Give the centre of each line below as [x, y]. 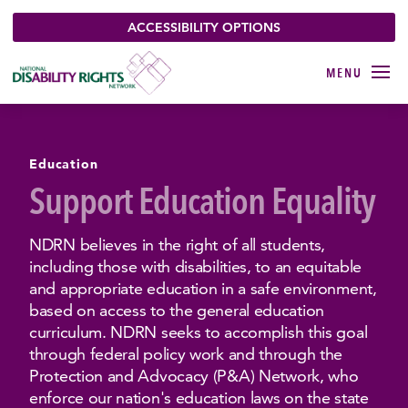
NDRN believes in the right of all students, [178, 245]
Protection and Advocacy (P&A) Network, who [194, 376]
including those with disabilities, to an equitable [196, 266]
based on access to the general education [177, 310]
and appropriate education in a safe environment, [203, 288]
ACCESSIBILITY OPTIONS [204, 27]
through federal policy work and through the [186, 354]
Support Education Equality [202, 201]
